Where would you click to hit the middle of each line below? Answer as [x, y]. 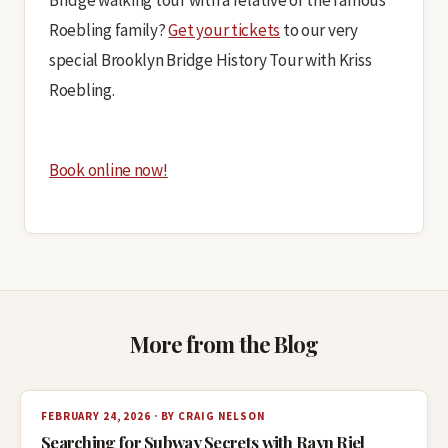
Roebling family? [109, 30]
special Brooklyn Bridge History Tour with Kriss [210, 60]
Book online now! [108, 170]
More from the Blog [224, 344]
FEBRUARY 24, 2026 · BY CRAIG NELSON [153, 416]
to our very [319, 30]
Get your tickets [224, 30]
